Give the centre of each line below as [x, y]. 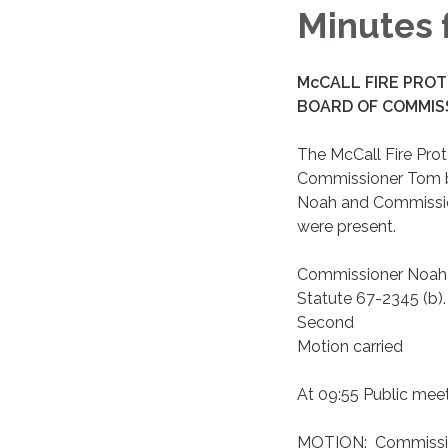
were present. [350, 226]
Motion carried [350, 346]
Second [325, 322]
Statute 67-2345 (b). [371, 298]
